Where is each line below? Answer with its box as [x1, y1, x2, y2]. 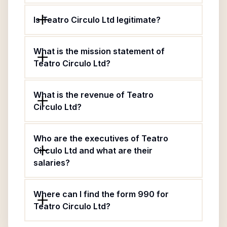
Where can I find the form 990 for [33, 189, 169, 199]
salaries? [33, 158, 70, 168]
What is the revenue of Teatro [33, 90, 154, 100]
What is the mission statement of [33, 46, 165, 56]
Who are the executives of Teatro [33, 133, 168, 143]
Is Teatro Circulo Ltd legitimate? [33, 15, 161, 25]
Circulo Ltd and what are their [33, 145, 153, 156]
